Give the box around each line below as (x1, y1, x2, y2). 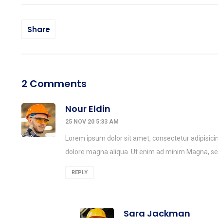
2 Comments (21, 77, 87, 91)
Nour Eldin (65, 103, 110, 115)
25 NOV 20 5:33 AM (65, 118, 119, 126)
